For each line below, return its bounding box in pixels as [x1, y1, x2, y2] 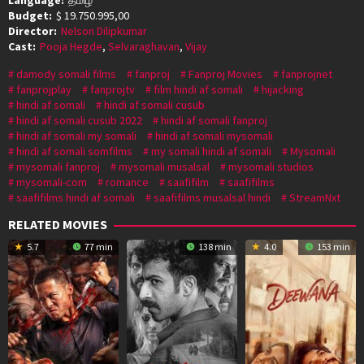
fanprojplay [16, 81, 71, 97]
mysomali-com [16, 174, 87, 189]
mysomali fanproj [16, 158, 100, 174]
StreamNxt [289, 189, 340, 205]
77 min [82, 240, 113, 253]
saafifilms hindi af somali [16, 189, 135, 205]
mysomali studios [228, 158, 314, 174]
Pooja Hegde [40, 38, 102, 54]
